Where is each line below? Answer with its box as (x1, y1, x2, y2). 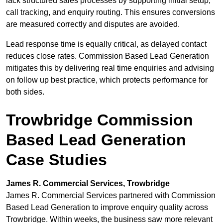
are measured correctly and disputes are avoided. (6, 20, 180, 29)
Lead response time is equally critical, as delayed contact (6, 40, 207, 49)
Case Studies (6, 151, 107, 169)
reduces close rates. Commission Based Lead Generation (6, 52, 209, 61)
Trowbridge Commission (6, 111, 193, 129)
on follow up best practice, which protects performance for (6, 76, 208, 85)
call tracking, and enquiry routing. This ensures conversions (6, 8, 215, 17)
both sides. (6, 88, 44, 97)
